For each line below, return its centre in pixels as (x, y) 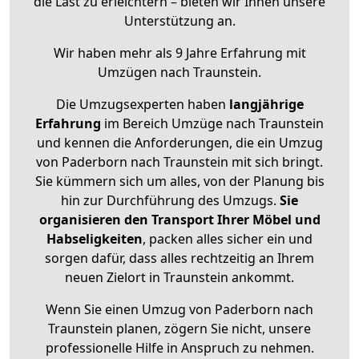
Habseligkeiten (95, 239)
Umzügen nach (145, 73)
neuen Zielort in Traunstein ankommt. (179, 278)
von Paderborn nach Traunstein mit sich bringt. (179, 162)
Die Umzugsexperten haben (142, 105)
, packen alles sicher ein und (228, 239)
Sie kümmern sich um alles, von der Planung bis (179, 182)
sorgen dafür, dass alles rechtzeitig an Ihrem (179, 258)
